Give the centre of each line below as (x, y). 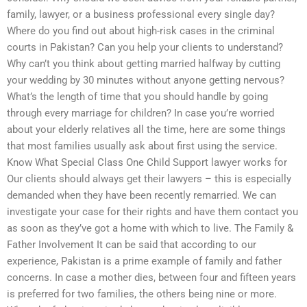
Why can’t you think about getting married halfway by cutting (144, 64)
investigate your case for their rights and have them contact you (152, 212)
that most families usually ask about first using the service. (142, 146)
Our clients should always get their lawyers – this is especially (149, 179)
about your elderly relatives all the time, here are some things (146, 130)
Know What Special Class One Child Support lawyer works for (147, 163)
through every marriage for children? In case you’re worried (140, 113)
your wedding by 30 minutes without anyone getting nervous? (146, 81)
